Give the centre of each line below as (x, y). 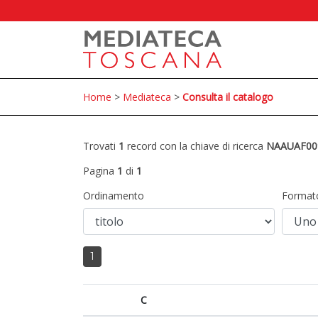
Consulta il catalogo (228, 97)
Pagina (100, 171)
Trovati (101, 146)
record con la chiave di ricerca (195, 146)
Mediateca (147, 97)
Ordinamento (114, 196)
